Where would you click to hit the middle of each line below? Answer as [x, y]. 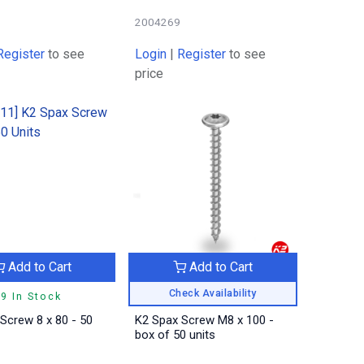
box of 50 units [175, 335]
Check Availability [212, 293]
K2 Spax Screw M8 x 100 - [205, 321]
